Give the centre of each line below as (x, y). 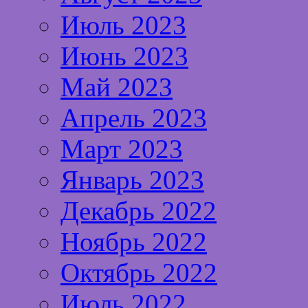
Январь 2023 (132, 179)
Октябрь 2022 (139, 272)
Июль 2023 (123, 25)
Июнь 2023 (124, 56)
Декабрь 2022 (139, 210)
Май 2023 (117, 87)
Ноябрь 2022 (134, 241)
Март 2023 (122, 148)
